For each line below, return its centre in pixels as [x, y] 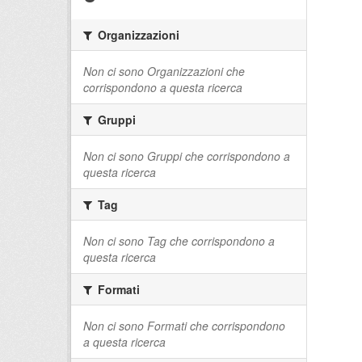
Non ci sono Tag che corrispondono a [179, 240]
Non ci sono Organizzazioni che [164, 71]
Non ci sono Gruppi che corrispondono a [187, 156]
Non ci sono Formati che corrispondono [184, 325]
